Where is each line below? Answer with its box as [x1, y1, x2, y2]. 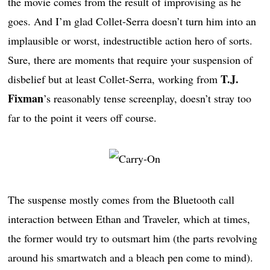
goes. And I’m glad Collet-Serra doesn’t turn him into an [8, 14, 257, 29]
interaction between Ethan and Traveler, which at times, [8, 212, 251, 227]
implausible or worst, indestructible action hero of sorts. [8, 33, 253, 48]
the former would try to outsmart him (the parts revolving [8, 231, 258, 246]
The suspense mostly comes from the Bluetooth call [8, 192, 235, 207]
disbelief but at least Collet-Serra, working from [8, 72, 221, 87]
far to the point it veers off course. [8, 110, 157, 125]
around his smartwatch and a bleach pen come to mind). [8, 250, 254, 265]
